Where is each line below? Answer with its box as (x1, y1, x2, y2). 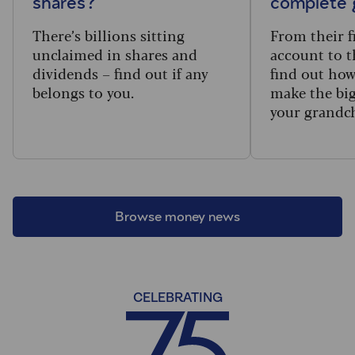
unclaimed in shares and (32, 43, 197, 64)
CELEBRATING (132, 291, 223, 305)
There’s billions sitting (32, 24, 185, 45)
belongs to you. (32, 81, 134, 102)
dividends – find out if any (32, 62, 208, 83)
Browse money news (115, 209, 240, 224)
